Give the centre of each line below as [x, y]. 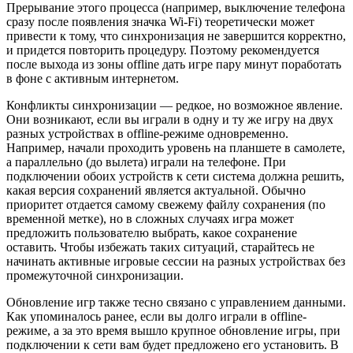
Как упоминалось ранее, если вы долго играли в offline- [156, 317]
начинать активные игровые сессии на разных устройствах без [176, 262]
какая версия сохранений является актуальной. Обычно [156, 191]
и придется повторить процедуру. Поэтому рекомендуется [163, 50]
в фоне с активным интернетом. [93, 79]
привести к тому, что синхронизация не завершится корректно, [176, 36]
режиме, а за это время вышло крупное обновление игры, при [173, 331]
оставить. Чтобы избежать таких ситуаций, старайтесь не [160, 247]
